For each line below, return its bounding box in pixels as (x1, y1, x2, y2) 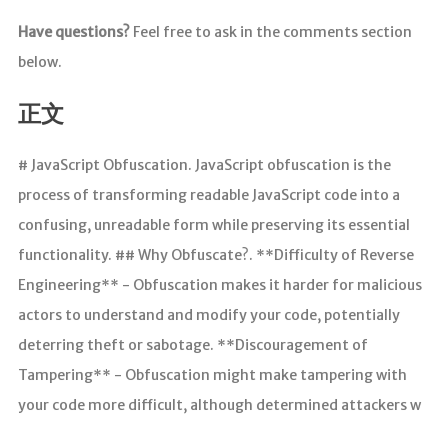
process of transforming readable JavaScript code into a (17, 185, 400, 204)
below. (17, 53, 62, 72)
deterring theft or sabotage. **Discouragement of (17, 335, 368, 354)
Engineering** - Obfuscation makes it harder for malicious (17, 275, 422, 294)
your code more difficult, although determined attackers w (17, 395, 421, 414)
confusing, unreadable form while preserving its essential (17, 215, 410, 234)
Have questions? (17, 23, 130, 42)
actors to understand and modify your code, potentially (17, 305, 400, 324)
